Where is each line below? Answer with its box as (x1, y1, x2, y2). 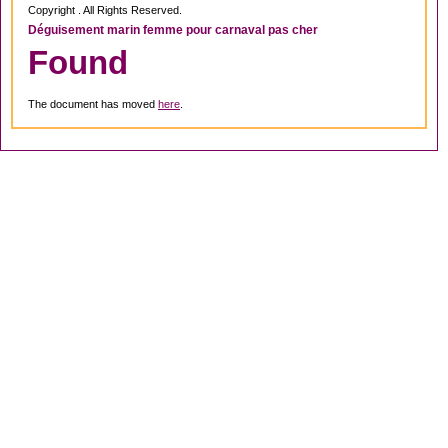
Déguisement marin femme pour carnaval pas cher (28, 23, 318, 38)
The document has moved (28, 97, 158, 110)
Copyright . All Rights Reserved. (28, 3, 182, 16)
